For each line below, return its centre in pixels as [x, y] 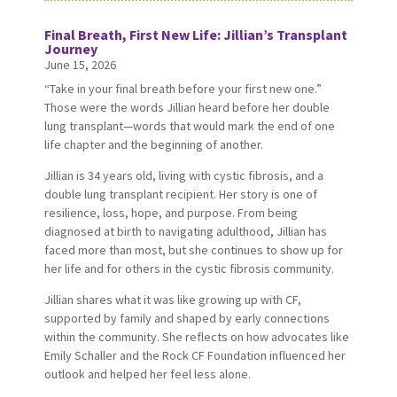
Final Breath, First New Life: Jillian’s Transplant [195, 34]
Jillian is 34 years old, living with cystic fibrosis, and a [183, 175]
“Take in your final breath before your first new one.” [183, 88]
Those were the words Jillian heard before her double [187, 107]
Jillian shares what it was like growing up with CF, [172, 299]
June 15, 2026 [80, 64]
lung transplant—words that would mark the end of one [189, 125]
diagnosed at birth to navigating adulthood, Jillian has [185, 231]
